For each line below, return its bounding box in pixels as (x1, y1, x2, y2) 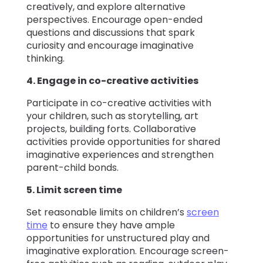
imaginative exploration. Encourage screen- (26, 244, 229, 258)
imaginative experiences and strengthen (26, 148, 214, 162)
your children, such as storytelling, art (26, 109, 198, 123)
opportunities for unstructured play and (26, 231, 210, 245)
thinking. (26, 52, 65, 66)
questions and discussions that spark (26, 26, 195, 40)
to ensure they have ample (47, 218, 175, 232)
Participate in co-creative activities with (26, 96, 211, 110)
